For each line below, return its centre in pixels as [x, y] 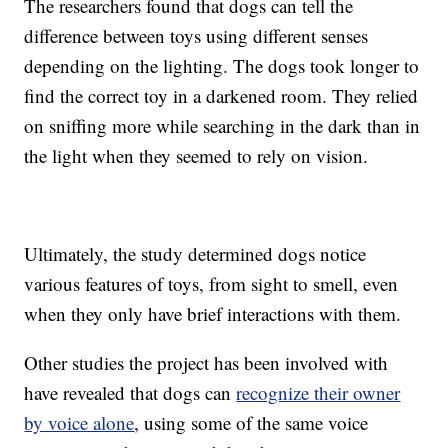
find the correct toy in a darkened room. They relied [221, 96]
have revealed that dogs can [130, 393]
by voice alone [79, 423]
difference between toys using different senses [196, 36]
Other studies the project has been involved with [206, 363]
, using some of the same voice [251, 423]
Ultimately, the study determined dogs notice [195, 254]
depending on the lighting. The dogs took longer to [222, 66]
